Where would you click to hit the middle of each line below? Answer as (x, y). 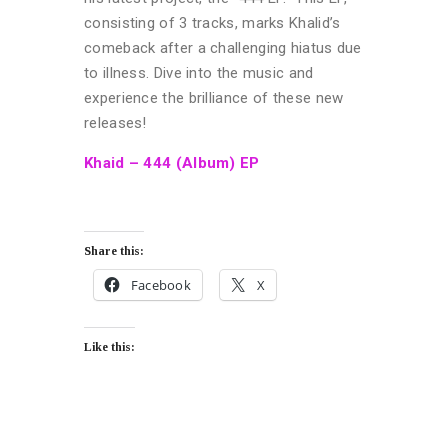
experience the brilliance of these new (214, 97)
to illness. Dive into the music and (199, 72)
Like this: (109, 346)
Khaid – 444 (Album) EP (172, 162)
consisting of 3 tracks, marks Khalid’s (212, 22)
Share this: (114, 250)
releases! (115, 122)
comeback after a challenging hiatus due (223, 47)
